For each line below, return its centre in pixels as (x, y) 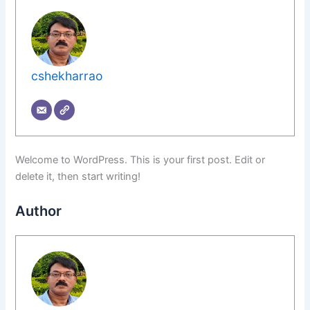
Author (39, 211)
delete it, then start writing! (78, 176)
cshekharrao (67, 76)
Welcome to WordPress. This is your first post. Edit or (140, 159)
